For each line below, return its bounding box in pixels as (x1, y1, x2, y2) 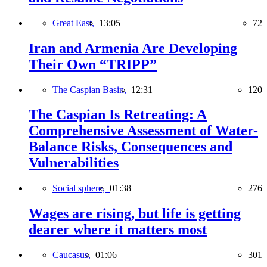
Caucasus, (52, 250, 95, 260)
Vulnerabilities (29, 155, 119, 171)
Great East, (52, 17, 99, 28)
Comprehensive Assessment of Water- (29, 123, 258, 139)
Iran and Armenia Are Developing (29, 40, 237, 56)
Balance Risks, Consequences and (29, 139, 232, 155)
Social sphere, (52, 183, 110, 194)
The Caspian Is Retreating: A (29, 107, 207, 123)
